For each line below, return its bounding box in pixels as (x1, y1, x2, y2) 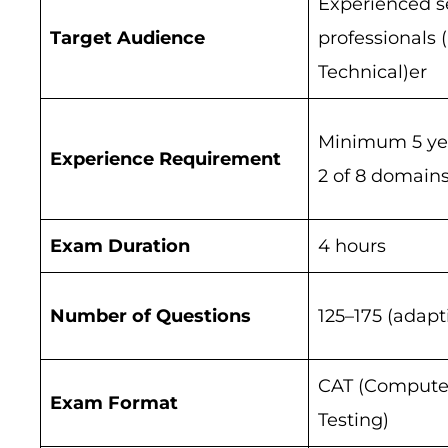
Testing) (318, 409, 389, 432)
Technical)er (318, 61, 427, 84)
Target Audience (50, 27, 205, 50)
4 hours (318, 235, 386, 258)
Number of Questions (50, 305, 251, 328)
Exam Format (50, 392, 178, 415)
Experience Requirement (50, 148, 281, 171)
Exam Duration (50, 235, 190, 258)
